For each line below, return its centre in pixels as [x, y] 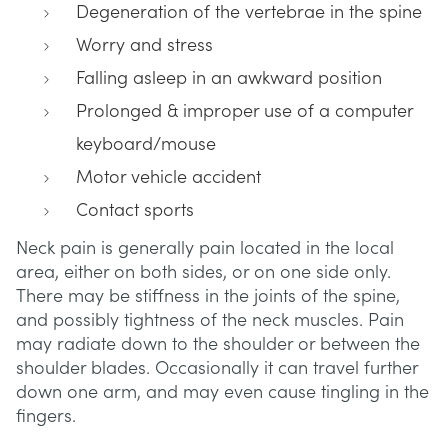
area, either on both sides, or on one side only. [203, 272]
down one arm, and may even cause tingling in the [222, 392]
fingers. [46, 416]
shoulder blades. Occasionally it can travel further [217, 368]
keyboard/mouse [146, 144]
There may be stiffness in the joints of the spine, [208, 296]
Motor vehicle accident [168, 177]
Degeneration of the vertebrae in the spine [249, 12]
